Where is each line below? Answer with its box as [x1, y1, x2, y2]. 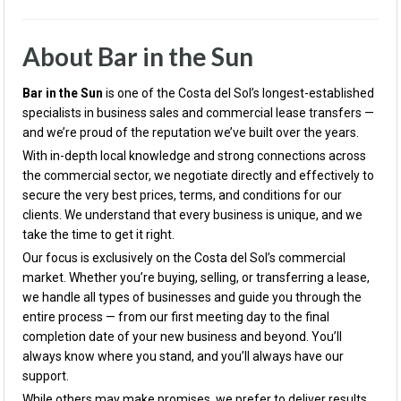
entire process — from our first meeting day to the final [22, 310, 329, 324]
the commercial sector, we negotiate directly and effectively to [22, 168, 374, 183]
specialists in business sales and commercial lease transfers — [22, 106, 374, 120]
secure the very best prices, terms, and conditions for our [22, 188, 342, 202]
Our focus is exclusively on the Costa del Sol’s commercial [22, 251, 346, 265]
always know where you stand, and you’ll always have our [22, 349, 344, 363]
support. [22, 369, 69, 383]
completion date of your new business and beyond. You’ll [22, 329, 342, 344]
